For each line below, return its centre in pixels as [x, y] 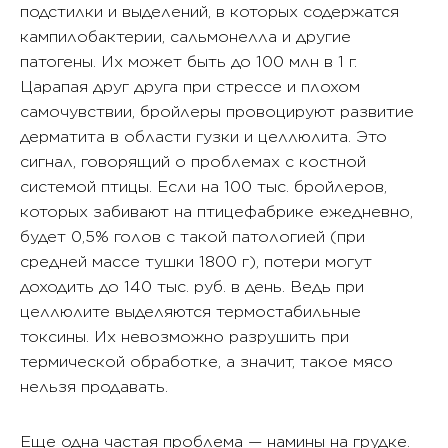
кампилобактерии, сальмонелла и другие [185, 37]
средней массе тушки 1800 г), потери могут [196, 262]
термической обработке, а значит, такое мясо [206, 362]
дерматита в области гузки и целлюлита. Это [203, 137]
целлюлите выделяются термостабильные [190, 312]
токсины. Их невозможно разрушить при [184, 337]
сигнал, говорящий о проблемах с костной [193, 162]
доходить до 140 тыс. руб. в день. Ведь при [192, 287]
